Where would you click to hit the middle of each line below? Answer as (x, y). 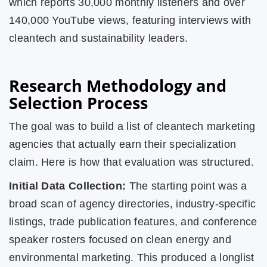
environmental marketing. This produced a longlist (132, 257)
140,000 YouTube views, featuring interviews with (130, 20)
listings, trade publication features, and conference (133, 221)
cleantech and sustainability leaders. (99, 38)
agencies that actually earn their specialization (123, 144)
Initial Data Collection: (68, 186)
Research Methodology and (118, 85)
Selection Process (78, 103)
